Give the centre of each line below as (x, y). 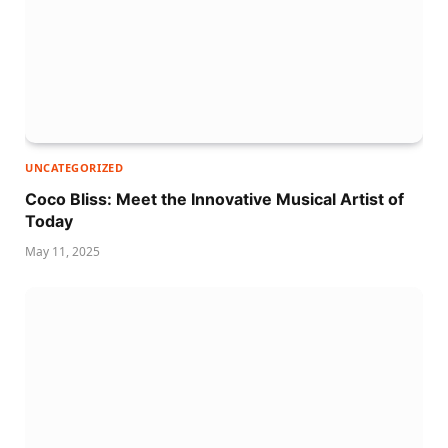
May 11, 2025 (62, 252)
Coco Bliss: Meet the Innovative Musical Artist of (214, 199)
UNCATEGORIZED (74, 168)
